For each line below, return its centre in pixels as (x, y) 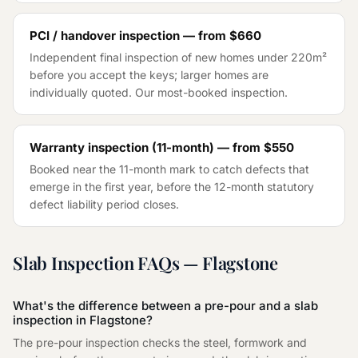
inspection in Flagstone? (83, 320)
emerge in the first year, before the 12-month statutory (172, 187)
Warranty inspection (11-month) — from (147, 147)
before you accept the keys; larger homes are (149, 75)
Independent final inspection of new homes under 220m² (178, 57)
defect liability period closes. (104, 204)
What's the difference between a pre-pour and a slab (165, 306)
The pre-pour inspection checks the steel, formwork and (160, 342)
